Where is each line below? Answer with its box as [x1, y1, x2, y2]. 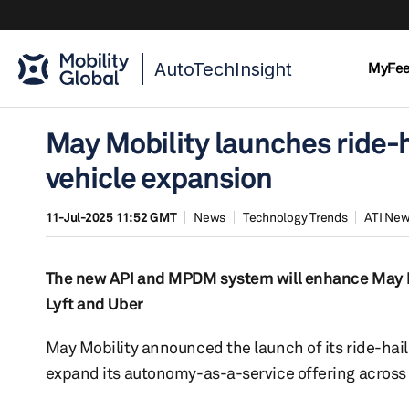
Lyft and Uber [45, 293, 143, 313]
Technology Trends [242, 209, 348, 225]
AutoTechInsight [154, 58, 292, 80]
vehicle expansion [45, 160, 272, 195]
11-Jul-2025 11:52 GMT [45, 209, 177, 225]
